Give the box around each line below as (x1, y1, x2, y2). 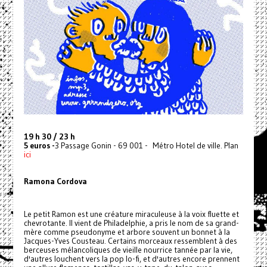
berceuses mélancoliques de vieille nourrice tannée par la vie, (23, 245, 232, 256)
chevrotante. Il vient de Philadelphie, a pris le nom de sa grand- (23, 218, 239, 229)
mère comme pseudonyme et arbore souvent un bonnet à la (23, 227, 230, 238)
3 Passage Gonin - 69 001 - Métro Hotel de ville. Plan (54, 141, 238, 151)
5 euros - (23, 141, 55, 151)
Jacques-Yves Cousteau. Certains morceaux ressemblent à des (23, 236, 237, 247)
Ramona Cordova (23, 176, 87, 187)
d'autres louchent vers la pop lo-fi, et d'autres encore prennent (23, 254, 240, 265)
